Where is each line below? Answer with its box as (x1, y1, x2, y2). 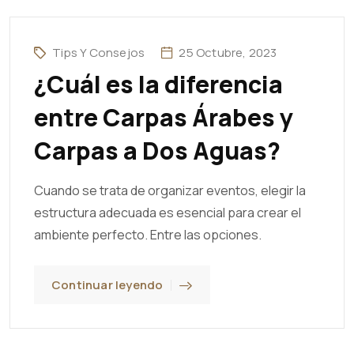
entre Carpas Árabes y (34, 101, 293, 134)
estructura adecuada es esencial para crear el (34, 204, 301, 222)
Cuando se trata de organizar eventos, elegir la (34, 182, 306, 200)
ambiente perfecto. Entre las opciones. (34, 226, 262, 244)
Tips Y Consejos (52, 44, 145, 62)
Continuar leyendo (51, 277, 164, 294)
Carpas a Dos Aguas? (34, 134, 281, 168)
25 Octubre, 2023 (179, 44, 277, 62)
